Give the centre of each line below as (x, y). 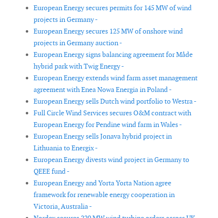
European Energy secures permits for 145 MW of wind (113, 8)
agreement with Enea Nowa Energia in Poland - (103, 90)
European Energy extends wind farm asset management (116, 78)
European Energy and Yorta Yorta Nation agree (102, 183)
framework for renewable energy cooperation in (104, 195)
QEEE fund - (52, 172)
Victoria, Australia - (63, 207)
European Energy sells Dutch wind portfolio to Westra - (115, 101)
